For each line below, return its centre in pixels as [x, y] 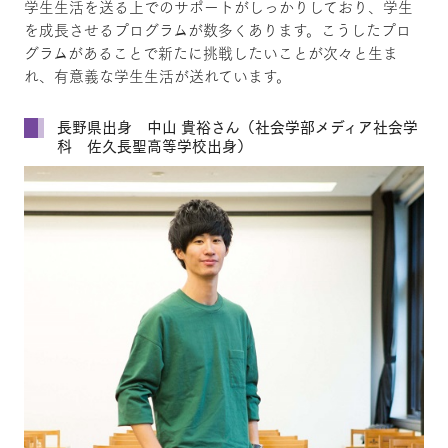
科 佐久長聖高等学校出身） [154, 144]
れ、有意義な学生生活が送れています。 [157, 75]
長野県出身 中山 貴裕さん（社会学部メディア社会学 [237, 125]
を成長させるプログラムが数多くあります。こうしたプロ [217, 29]
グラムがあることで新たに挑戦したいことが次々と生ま [210, 52]
